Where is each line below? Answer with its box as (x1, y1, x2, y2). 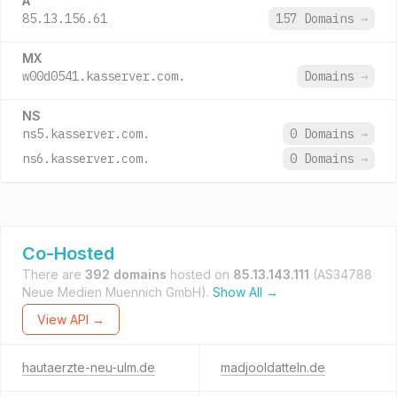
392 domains (85, 267, 167, 282)
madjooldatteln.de (220, 360, 325, 375)
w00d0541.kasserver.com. (22, 68, 185, 84)
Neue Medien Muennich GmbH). (22, 284, 213, 300)
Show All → (213, 284, 278, 300)
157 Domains (276, 11, 361, 27)
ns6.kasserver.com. (22, 151, 150, 167)
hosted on (167, 267, 233, 282)
